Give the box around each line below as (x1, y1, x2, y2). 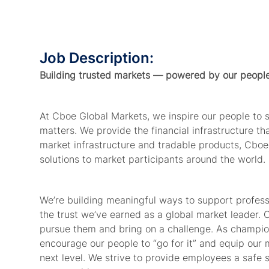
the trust (40, 208, 78, 221)
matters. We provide (40, 124, 131, 137)
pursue (40, 223, 70, 235)
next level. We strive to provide (40, 252, 180, 264)
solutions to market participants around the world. (40, 153, 267, 166)
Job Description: (40, 49, 154, 67)
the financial (134, 124, 189, 137)
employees (183, 252, 231, 264)
